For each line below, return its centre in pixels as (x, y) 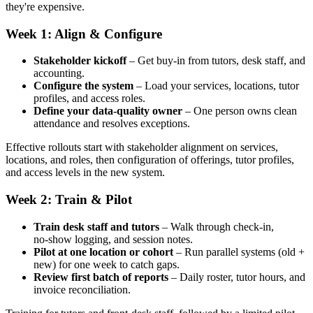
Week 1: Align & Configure (84, 34)
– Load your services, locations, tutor (216, 86)
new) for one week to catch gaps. (107, 264)
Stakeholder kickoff (80, 61)
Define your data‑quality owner (108, 111)
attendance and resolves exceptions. (112, 124)
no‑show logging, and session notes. (113, 239)
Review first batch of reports (101, 277)
